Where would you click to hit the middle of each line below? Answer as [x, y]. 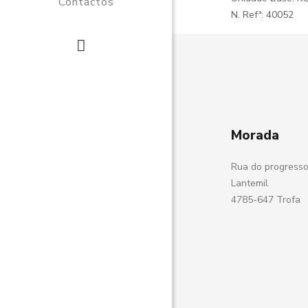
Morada [255, 135]
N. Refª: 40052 [263, 15]
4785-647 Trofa [266, 200]
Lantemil [250, 183]
